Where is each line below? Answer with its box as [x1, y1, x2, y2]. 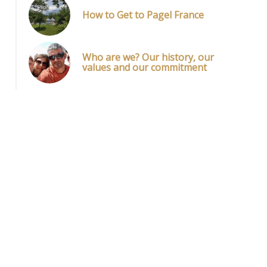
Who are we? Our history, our [82, 51, 214, 64]
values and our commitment [82, 61, 207, 74]
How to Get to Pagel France [82, 8, 204, 21]
